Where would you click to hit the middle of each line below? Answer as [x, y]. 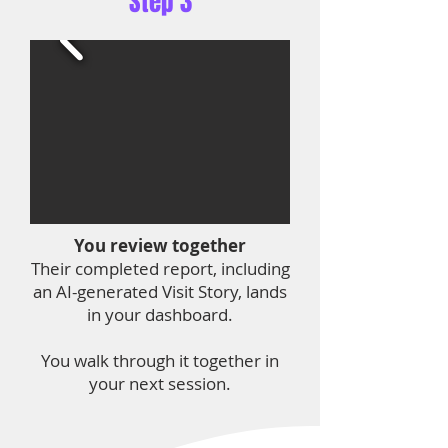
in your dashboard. [160, 314]
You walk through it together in [160, 360]
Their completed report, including [160, 268]
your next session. [160, 383]
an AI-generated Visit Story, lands [160, 291]
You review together [160, 245]
